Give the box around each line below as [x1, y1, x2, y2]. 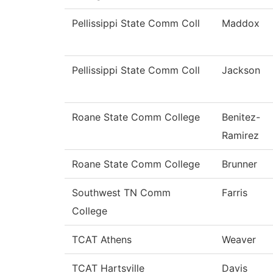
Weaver [222, 233, 256, 246]
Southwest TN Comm [72, 186, 171, 199]
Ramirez [222, 129, 259, 142]
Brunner [222, 158, 257, 171]
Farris [222, 186, 247, 199]
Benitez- [222, 111, 260, 124]
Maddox [222, 17, 260, 30]
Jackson [222, 64, 260, 77]
